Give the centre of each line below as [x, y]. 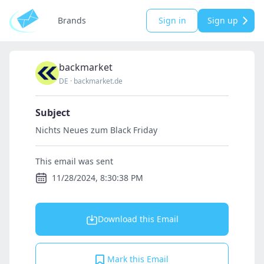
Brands [72, 20]
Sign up [223, 20]
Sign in [172, 20]
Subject [53, 113]
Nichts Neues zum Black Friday [96, 130]
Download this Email [138, 219]
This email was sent [74, 161]
